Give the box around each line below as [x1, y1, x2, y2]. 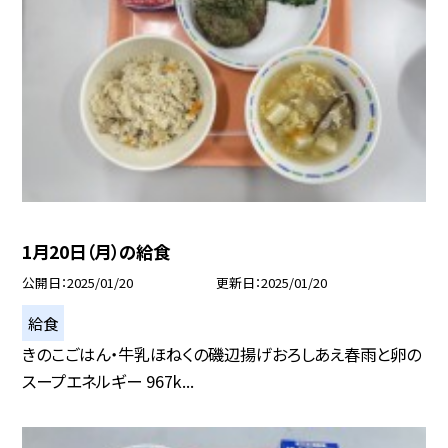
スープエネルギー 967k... [22, 369, 195, 394]
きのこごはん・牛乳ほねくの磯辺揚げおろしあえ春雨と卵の [22, 342, 422, 367]
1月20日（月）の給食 [22, 239, 171, 265]
